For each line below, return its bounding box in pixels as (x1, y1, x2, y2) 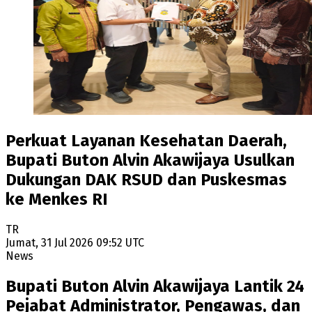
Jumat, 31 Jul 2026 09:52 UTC (6, 236, 144, 250)
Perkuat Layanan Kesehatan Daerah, (6, 131, 287, 151)
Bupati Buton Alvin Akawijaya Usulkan (6, 150, 295, 171)
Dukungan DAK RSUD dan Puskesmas (6, 170, 287, 190)
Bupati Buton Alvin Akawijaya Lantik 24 (6, 276, 304, 297)
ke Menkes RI (6, 189, 107, 210)
